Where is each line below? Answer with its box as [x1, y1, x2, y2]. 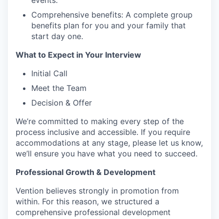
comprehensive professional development [16, 207, 171, 218]
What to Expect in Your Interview [16, 50, 141, 60]
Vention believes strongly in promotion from [16, 186, 179, 196]
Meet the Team [31, 83, 87, 93]
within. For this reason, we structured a [16, 197, 159, 207]
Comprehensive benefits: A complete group [31, 10, 193, 20]
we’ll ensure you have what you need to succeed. [16, 149, 197, 159]
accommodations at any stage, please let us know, [16, 138, 203, 148]
